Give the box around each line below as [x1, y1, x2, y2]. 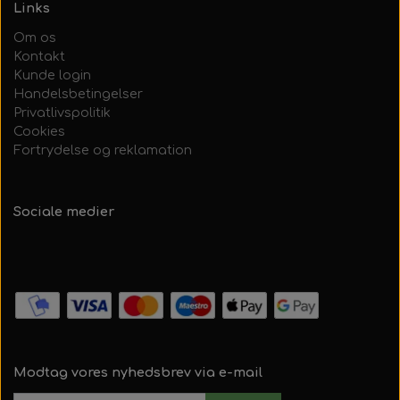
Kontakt [13, 49, 65, 63]
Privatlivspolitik [13, 105, 111, 120]
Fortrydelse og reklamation [13, 143, 192, 157]
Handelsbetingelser [13, 87, 143, 101]
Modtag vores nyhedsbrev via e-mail [13, 365, 262, 380]
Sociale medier [13, 204, 114, 219]
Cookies [13, 124, 65, 138]
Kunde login [13, 68, 91, 82]
